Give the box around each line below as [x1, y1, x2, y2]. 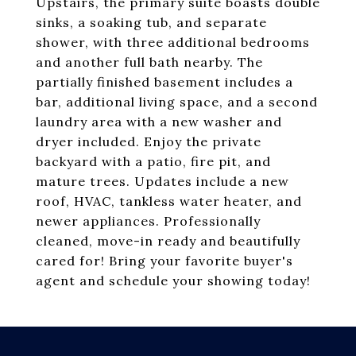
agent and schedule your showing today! [36, 273, 311, 288]
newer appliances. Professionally [36, 213, 261, 229]
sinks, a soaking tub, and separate [36, 14, 267, 30]
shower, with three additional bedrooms [36, 34, 310, 50]
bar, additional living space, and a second [36, 94, 318, 110]
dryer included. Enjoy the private [36, 133, 261, 149]
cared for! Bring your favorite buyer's [36, 253, 293, 269]
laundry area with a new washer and [36, 114, 282, 130]
